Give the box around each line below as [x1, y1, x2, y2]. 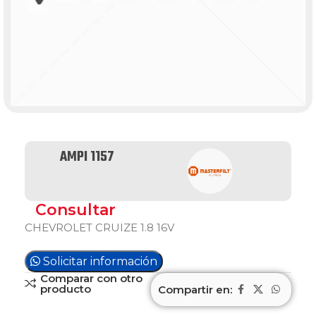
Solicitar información [43, 255, 157, 268]
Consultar [35, 200, 116, 219]
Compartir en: [158, 282, 232, 296]
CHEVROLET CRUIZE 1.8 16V [25, 221, 174, 234]
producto [39, 282, 91, 296]
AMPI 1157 [60, 146, 114, 168]
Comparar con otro [39, 272, 142, 285]
